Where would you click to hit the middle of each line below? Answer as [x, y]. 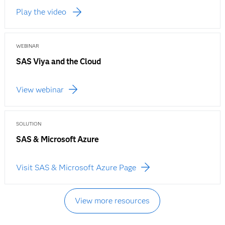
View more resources [113, 200]
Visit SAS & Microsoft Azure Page [76, 167]
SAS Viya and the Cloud [58, 61]
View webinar [40, 89]
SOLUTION [28, 124]
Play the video [41, 12]
